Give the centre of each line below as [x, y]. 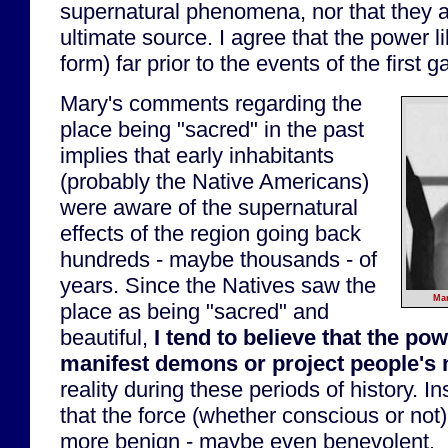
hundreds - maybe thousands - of [218, 259]
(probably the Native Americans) [214, 181]
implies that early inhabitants [197, 155]
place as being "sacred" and [194, 311]
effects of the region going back [210, 233]
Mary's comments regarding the [211, 103]
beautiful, [107, 337]
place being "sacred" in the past [212, 129]
